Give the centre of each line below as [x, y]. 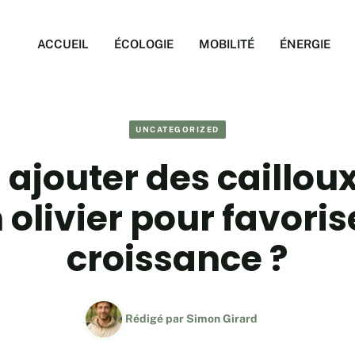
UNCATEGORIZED [177, 130]
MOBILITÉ [227, 44]
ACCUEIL [63, 44]
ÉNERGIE [305, 44]
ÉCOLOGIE [144, 44]
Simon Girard [221, 319]
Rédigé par [155, 319]
